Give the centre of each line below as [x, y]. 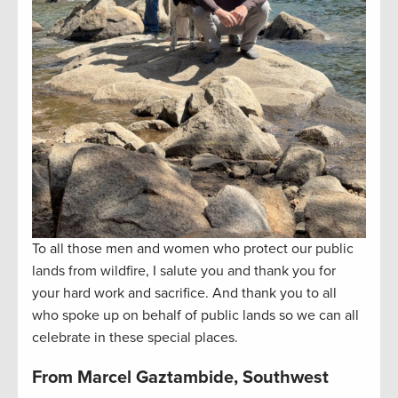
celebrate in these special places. [135, 338]
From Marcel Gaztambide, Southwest [180, 378]
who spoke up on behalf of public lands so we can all [195, 316]
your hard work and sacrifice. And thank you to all [184, 294]
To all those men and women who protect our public [193, 249]
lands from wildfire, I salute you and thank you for [184, 271]
